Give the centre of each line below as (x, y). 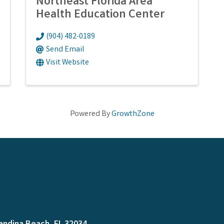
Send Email (65, 49)
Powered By (90, 114)
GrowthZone (133, 114)
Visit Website (67, 62)
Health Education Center (100, 15)
